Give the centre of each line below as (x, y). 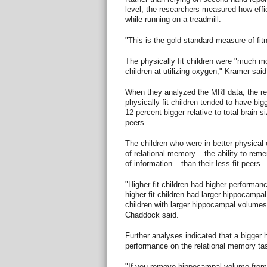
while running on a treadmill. (173, 19)
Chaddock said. (152, 215)
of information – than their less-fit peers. (194, 163)
